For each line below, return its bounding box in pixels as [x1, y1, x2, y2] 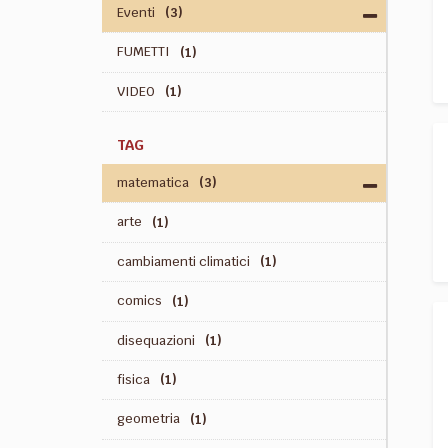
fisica [117, 368, 150, 392]
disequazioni [117, 328, 195, 352]
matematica [117, 170, 189, 194]
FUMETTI [117, 40, 170, 64]
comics [117, 289, 162, 313]
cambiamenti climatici [117, 249, 250, 273]
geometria [117, 407, 180, 431]
